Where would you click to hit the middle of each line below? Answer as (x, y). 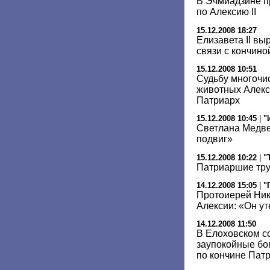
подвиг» (215, 139)
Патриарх (218, 100)
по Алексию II (226, 12)
